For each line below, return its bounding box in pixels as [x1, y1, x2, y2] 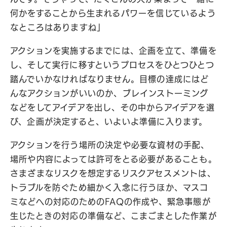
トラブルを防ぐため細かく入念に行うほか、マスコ [10, 183, 209, 192]
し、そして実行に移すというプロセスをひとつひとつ [10, 61, 214, 69]
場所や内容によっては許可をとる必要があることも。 [10, 155, 217, 163]
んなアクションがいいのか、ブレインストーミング [10, 89, 209, 97]
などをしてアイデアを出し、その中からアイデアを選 [10, 103, 215, 111]
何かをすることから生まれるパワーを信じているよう [10, 9, 216, 17]
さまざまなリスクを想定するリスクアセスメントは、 [10, 169, 216, 177]
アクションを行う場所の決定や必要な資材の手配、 [10, 141, 210, 149]
